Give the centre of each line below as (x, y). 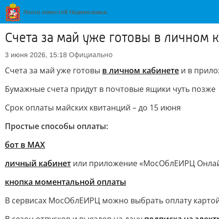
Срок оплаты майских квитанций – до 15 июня (93, 108)
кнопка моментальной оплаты (66, 182)
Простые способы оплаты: (56, 126)
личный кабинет (38, 163)
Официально (91, 55)
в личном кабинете (141, 70)
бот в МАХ (25, 145)
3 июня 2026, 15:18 (36, 55)
